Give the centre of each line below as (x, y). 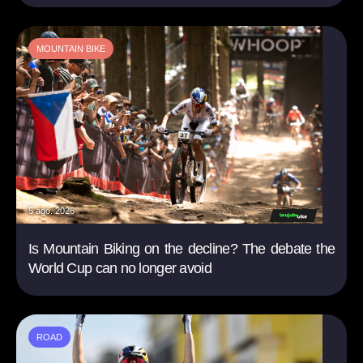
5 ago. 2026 (51, 211)
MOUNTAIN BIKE (70, 49)
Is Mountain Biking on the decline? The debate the (181, 249)
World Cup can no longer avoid (120, 269)
